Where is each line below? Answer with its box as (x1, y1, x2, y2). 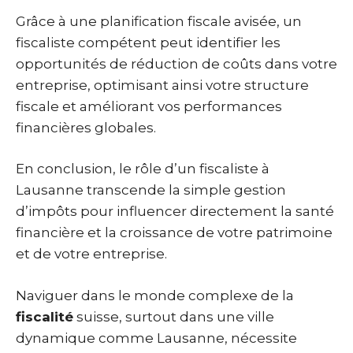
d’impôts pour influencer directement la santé (16, 203, 334, 219)
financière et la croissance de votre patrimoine (16, 225, 333, 240)
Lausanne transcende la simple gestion (16, 182, 286, 198)
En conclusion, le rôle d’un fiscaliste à (16, 161, 269, 176)
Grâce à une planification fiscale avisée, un (16, 13, 302, 29)
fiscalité (16, 308, 73, 325)
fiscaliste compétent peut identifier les (16, 34, 281, 50)
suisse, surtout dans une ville (73, 308, 274, 325)
